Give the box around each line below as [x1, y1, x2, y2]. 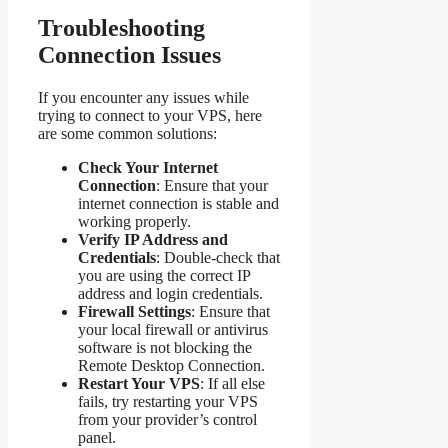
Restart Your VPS [78, 374, 200, 392]
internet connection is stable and [78, 194, 279, 212]
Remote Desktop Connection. [78, 356, 265, 374]
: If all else [200, 374, 265, 392]
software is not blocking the [78, 338, 252, 356]
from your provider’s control [78, 410, 257, 428]
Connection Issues [38, 41, 221, 68]
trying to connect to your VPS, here [38, 106, 262, 124]
